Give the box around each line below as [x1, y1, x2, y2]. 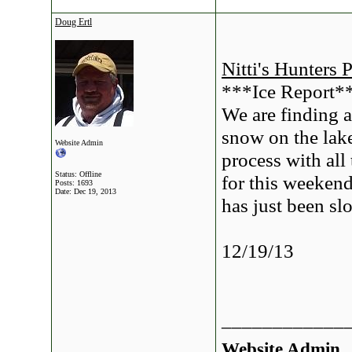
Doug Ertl [55, 16, 92, 27]
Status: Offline [55, 170, 101, 178]
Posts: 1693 [55, 178, 93, 187]
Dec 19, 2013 [74, 187, 116, 196]
